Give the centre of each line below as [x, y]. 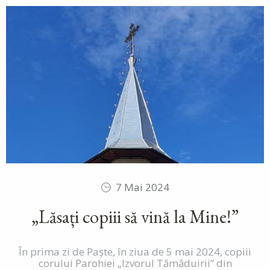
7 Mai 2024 [143, 187]
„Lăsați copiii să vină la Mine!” [135, 216]
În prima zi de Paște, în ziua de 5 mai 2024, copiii [135, 251]
